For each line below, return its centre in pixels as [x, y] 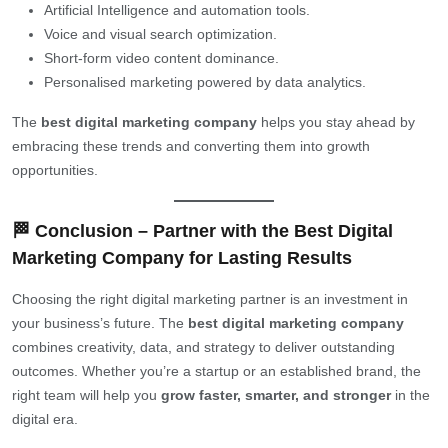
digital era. [45, 418]
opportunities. [55, 169]
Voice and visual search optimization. [160, 33]
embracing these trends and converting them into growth [191, 145]
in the [410, 394]
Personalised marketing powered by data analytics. [205, 81]
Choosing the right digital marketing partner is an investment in [210, 298]
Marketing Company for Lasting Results [182, 257]
